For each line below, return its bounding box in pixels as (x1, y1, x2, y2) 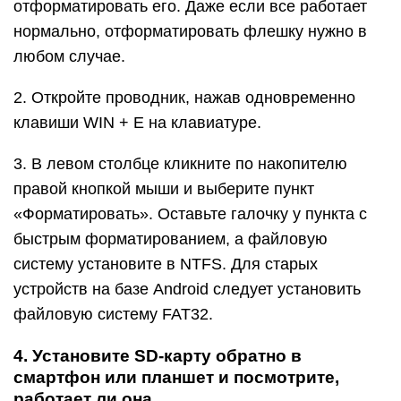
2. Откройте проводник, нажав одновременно (13, 89, 355, 107)
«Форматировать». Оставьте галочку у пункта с (13, 205, 367, 223)
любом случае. (13, 47, 125, 65)
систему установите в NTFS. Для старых (13, 255, 318, 273)
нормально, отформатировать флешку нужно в (13, 22, 367, 40)
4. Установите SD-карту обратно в (13, 346, 302, 365)
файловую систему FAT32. (13, 305, 213, 323)
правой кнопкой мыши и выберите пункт (13, 180, 314, 198)
